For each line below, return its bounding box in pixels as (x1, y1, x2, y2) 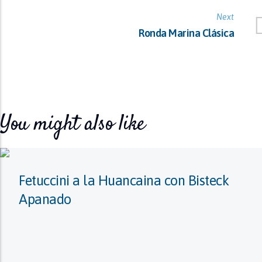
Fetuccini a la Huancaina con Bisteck (19, 173, 229, 188)
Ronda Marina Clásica (139, 27, 234, 39)
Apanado (19, 191, 71, 207)
